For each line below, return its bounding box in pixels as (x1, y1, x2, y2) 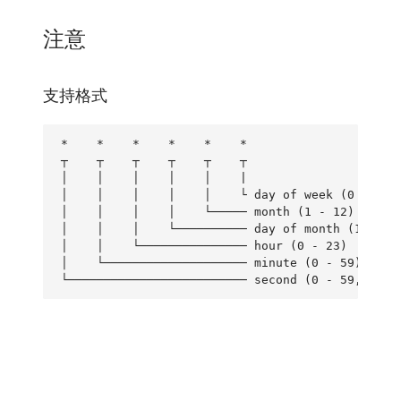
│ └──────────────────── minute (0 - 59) (61, 255, 362, 269)
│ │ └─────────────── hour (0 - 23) (61, 238, 347, 252)
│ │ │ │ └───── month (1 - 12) (61, 204, 354, 218)
